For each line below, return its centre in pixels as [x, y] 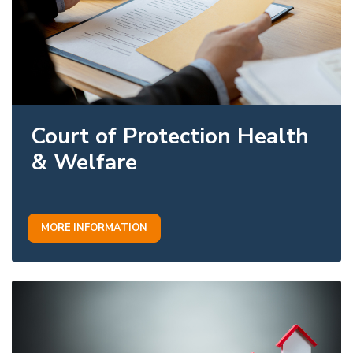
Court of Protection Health [170, 136]
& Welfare [84, 162]
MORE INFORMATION [94, 227]
